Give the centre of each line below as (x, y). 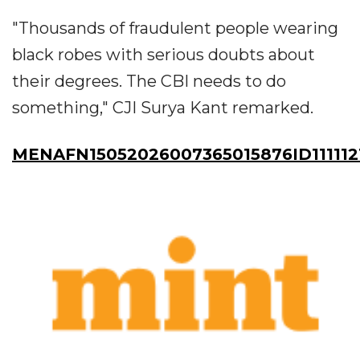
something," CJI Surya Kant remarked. (163, 108)
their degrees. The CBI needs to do (149, 82)
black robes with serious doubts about (164, 55)
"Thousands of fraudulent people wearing (175, 29)
